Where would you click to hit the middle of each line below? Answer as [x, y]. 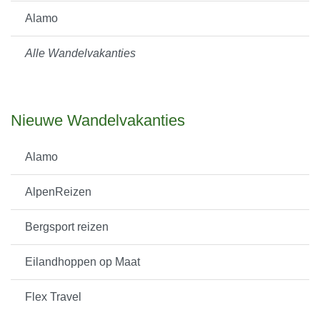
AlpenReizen [58, 192]
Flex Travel [53, 297]
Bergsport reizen [67, 227]
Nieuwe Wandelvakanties [98, 121]
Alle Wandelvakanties [80, 54]
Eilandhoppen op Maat [82, 262]
